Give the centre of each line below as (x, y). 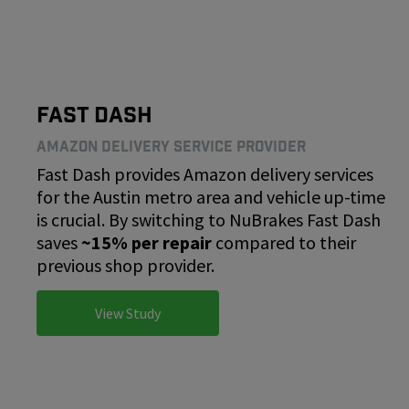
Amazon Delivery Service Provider (171, 146)
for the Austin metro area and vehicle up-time (211, 197)
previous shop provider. (126, 265)
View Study (128, 313)
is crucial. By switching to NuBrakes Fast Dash (209, 220)
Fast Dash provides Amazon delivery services (205, 174)
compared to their (284, 242)
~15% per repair (147, 242)
